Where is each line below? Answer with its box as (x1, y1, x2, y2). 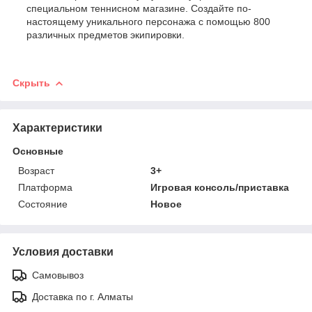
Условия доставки (13, 246, 114, 258)
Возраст (18, 165, 54, 177)
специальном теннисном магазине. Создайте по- (26, 3, 251, 15)
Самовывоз (32, 270, 84, 281)
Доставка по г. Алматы (32, 291, 133, 303)
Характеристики (13, 122, 102, 134)
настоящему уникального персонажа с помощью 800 (26, 16, 270, 28)
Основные (13, 146, 63, 157)
